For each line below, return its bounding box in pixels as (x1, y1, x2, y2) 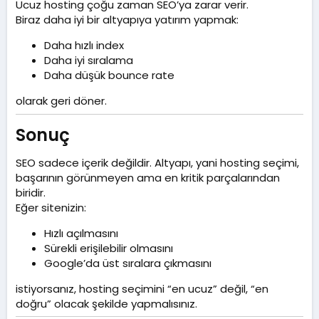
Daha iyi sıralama (44, 53, 133, 68)
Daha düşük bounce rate (44, 68, 174, 83)
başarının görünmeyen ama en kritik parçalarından (16, 169, 280, 185)
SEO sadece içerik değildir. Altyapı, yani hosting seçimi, (16, 155, 299, 170)
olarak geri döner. (16, 93, 107, 109)
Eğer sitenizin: (16, 199, 86, 215)
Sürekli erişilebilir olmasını (44, 240, 173, 256)
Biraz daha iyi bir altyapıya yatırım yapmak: (16, 12, 239, 28)
